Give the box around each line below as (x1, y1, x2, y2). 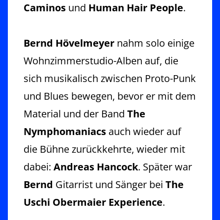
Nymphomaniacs (24, 124, 106, 138)
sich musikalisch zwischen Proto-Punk (24, 71, 196, 85)
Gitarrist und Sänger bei (55, 177, 165, 191)
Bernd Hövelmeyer (24, 36, 114, 50)
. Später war (138, 160, 192, 173)
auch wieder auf (106, 124, 181, 138)
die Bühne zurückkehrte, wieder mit (24, 142, 185, 156)
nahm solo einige (114, 36, 194, 50)
